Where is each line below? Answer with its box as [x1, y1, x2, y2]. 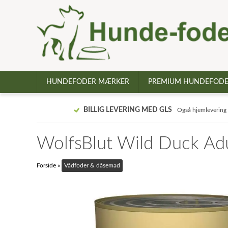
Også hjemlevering [177, 107, 226, 113]
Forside [37, 162, 56, 168]
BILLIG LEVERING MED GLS [83, 106, 172, 113]
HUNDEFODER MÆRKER [46, 78, 129, 85]
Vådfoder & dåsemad [64, 162, 120, 168]
